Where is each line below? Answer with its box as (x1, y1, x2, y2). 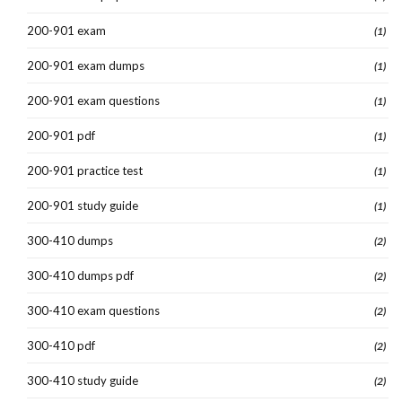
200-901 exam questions (27, 92, 160, 108)
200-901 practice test (27, 162, 143, 178)
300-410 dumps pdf (27, 267, 134, 283)
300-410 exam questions (27, 302, 160, 318)
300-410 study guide (27, 372, 138, 388)
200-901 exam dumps (27, 57, 144, 73)
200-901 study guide (27, 197, 138, 213)
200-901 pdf (27, 127, 95, 143)
